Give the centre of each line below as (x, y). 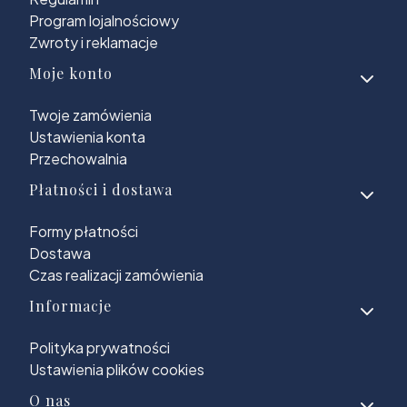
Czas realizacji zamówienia (116, 275)
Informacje (70, 306)
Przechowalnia (78, 159)
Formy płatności (84, 231)
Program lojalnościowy (104, 20)
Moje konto (71, 73)
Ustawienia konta (87, 137)
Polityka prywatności (99, 347)
